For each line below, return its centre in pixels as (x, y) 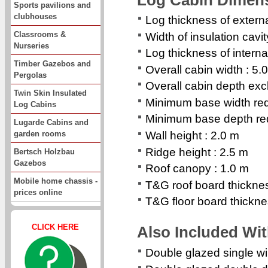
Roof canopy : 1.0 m (197, 169)
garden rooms (40, 133)
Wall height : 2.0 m (192, 136)
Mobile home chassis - (56, 181)
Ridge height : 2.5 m (197, 152)
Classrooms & (40, 34)
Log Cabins (35, 104)
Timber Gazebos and (52, 63)
